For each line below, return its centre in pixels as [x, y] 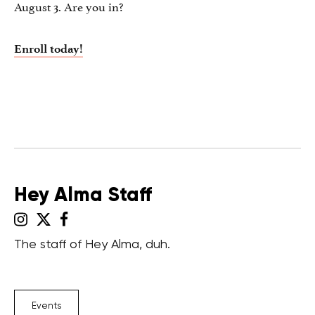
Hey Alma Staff [83, 194]
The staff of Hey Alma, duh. [92, 243]
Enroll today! [49, 48]
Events [46, 305]
